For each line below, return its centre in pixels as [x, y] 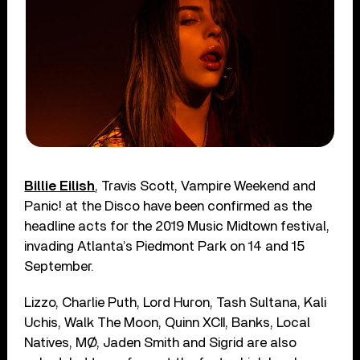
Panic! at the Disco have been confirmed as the [168, 206]
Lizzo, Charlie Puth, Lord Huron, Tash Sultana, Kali [176, 302]
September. [59, 266]
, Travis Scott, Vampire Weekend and [206, 186]
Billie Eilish [60, 186]
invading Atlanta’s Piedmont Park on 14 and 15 [165, 246]
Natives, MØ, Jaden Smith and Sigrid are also [161, 342]
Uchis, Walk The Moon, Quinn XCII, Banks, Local [168, 322]
